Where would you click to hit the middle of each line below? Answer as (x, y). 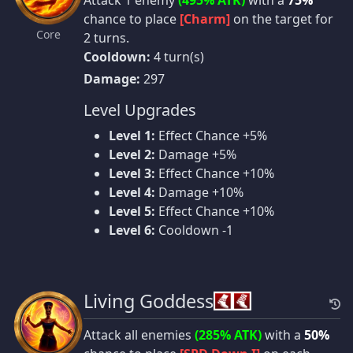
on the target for (282, 19)
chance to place (132, 19)
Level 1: (132, 136)
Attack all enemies (139, 335)
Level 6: (132, 230)
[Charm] (205, 19)
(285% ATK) (228, 335)
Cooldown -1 (194, 230)
